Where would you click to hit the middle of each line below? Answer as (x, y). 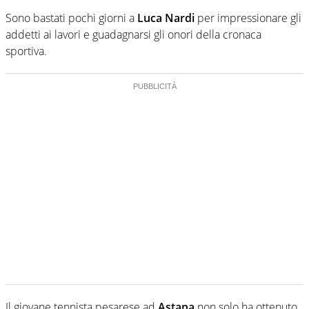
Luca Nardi (167, 18)
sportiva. (26, 51)
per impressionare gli (249, 18)
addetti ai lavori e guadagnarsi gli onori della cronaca (133, 34)
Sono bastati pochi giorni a (71, 18)
